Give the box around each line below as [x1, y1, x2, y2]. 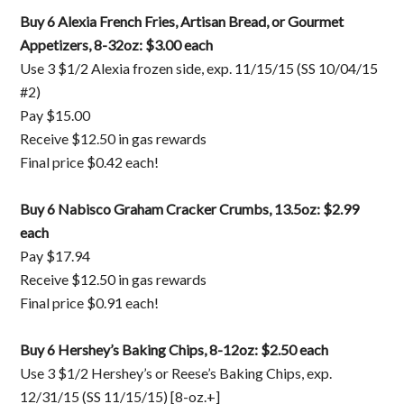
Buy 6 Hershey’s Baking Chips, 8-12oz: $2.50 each [20, 340, 329, 358]
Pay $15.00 [20, 106, 91, 124]
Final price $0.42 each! [20, 152, 160, 170]
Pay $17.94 [20, 246, 91, 264]
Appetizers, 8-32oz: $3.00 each [20, 35, 214, 53]
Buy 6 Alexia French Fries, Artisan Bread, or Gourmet [20, 12, 344, 30]
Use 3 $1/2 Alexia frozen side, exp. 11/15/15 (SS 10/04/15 [20, 59, 379, 77]
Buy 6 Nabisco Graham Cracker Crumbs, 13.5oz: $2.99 [20, 199, 360, 217]
